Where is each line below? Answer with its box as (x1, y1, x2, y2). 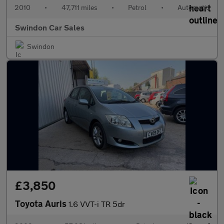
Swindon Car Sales (15, 22, 84, 32)
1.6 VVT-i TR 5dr (68, 199, 125, 208)
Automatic (177, 3, 209, 11)
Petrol (128, 3, 147, 11)
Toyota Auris (15, 198, 68, 209)
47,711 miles (61, 3, 97, 11)
